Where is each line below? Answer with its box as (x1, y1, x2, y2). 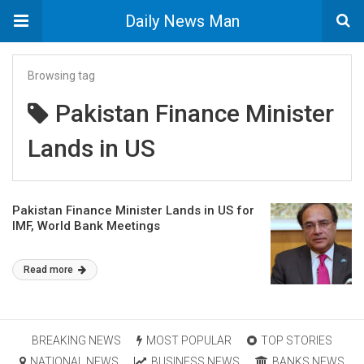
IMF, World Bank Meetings (12, 219, 160, 233)
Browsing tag (28, 69, 95, 82)
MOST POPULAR (146, 334, 232, 347)
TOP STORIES (261, 334, 332, 347)
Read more (24, 264, 76, 275)
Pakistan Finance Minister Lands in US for (12, 203, 254, 218)
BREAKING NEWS (32, 334, 121, 347)
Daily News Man (124, 11, 240, 31)
